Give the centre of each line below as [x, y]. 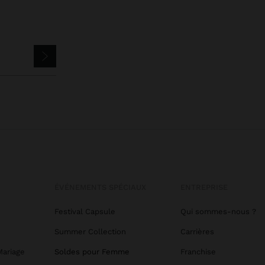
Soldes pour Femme [92, 252]
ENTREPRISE [204, 188]
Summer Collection [90, 232]
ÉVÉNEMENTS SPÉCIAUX [100, 188]
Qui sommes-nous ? [218, 212]
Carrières [197, 232]
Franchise [198, 252]
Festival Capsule [85, 212]
